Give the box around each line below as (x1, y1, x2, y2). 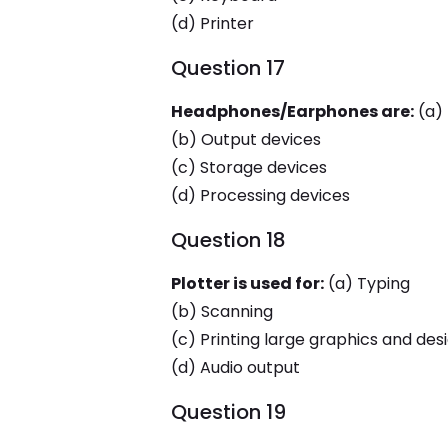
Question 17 (170, 54, 285, 82)
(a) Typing (323, 272, 410, 295)
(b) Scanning (170, 300, 273, 323)
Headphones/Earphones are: (170, 100, 414, 123)
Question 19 (170, 398, 286, 426)
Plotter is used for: (170, 272, 324, 295)
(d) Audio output (170, 356, 300, 379)
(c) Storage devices (170, 156, 327, 179)
